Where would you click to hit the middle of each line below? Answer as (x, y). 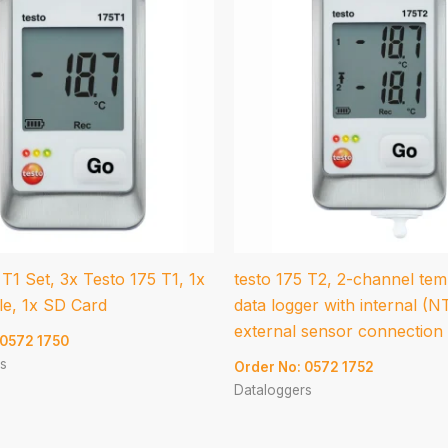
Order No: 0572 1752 (304, 366)
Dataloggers (273, 389)
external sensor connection (338, 330)
